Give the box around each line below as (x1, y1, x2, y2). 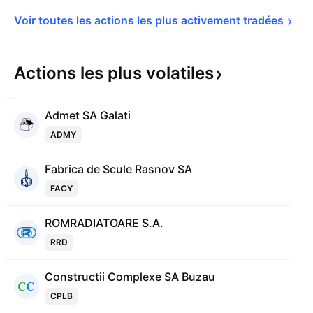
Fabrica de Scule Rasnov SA (45, 162, 192, 176)
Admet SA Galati (45, 108, 131, 122)
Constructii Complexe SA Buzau (45, 270, 215, 284)
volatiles (146, 63, 214, 83)
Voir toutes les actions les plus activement (14, 13, 243, 27)
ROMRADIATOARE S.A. (45, 216, 163, 230)
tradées (243, 13, 284, 27)
